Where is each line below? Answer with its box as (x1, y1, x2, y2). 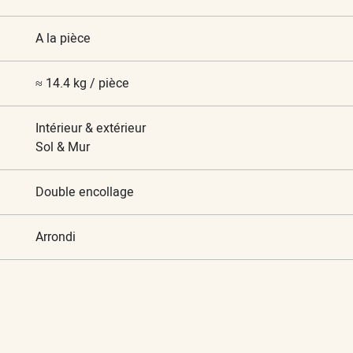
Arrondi (35, 227, 76, 247)
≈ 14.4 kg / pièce (35, 73, 129, 93)
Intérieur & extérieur (35, 118, 146, 138)
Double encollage (35, 182, 134, 202)
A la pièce (35, 28, 91, 48)
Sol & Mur (35, 137, 90, 157)
